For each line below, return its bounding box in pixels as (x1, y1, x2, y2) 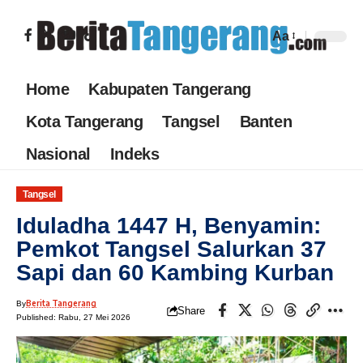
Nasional (26, 144, 91, 163)
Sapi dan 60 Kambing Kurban (16, 260, 334, 286)
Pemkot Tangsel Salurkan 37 (16, 237, 327, 263)
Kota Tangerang (26, 112, 143, 130)
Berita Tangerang (26, 298, 96, 309)
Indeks (109, 144, 160, 163)
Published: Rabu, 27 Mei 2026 (16, 313, 130, 322)
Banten (239, 112, 293, 130)
